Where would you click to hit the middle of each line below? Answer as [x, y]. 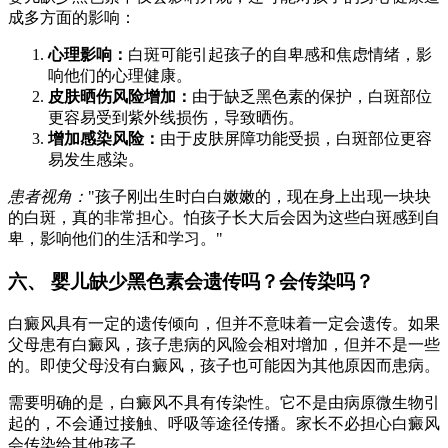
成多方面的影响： [72, 18]
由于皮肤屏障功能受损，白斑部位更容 [296, 139]
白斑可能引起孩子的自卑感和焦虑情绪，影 [280, 55]
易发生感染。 [96, 160]
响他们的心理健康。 [120, 76]
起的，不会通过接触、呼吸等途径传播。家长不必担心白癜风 [224, 423]
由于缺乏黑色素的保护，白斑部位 [312, 97]
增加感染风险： [104, 139]
